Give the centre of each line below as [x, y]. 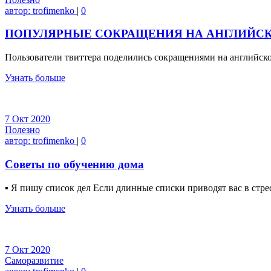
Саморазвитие [34, 260]
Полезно [22, 130]
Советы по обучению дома [74, 164]
